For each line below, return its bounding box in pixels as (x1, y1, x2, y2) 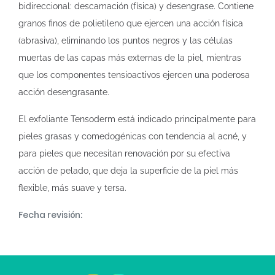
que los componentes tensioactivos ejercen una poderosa (18, 70, 250, 80)
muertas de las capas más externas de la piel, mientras (18, 53, 241, 63)
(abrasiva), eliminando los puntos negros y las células (18, 36, 233, 45)
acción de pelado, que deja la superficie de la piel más (18, 166, 238, 176)
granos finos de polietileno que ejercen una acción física (18, 18, 243, 28)
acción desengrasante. (18, 87, 109, 97)
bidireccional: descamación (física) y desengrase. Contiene (18, 1, 254, 11)
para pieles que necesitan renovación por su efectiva (18, 149, 230, 158)
